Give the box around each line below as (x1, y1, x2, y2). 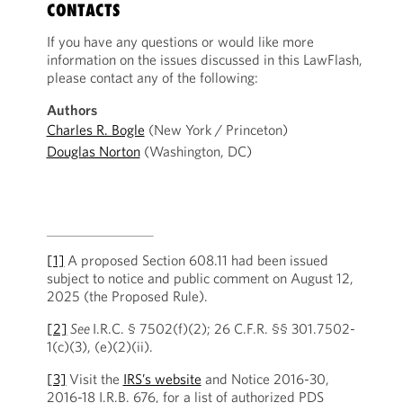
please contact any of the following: (46, 68, 258, 86)
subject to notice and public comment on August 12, (46, 269, 354, 287)
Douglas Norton (46, 142, 140, 160)
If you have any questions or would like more (46, 32, 314, 50)
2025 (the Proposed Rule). (46, 287, 208, 305)
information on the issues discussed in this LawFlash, (46, 50, 363, 68)
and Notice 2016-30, (201, 370, 329, 388)
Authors (46, 101, 97, 119)
